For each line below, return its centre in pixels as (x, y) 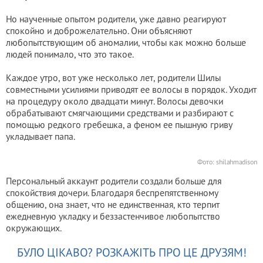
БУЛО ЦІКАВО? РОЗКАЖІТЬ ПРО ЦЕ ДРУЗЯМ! (131, 252)
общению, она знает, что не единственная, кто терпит (113, 204)
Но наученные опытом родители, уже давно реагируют (116, 19)
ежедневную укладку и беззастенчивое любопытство (113, 216)
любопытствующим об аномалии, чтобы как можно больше (126, 42)
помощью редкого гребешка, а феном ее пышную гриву (119, 124)
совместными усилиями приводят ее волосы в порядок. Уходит (131, 89)
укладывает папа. (41, 136)
